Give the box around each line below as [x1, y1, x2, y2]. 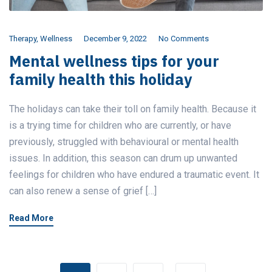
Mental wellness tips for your [9, 51, 219, 72]
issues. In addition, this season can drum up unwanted [9, 152, 237, 165]
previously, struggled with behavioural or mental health [9, 136, 239, 148]
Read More [9, 213, 53, 223]
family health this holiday [9, 69, 192, 90]
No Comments [158, 34, 209, 44]
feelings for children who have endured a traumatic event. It [9, 169, 259, 181]
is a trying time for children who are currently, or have [9, 120, 231, 132]
